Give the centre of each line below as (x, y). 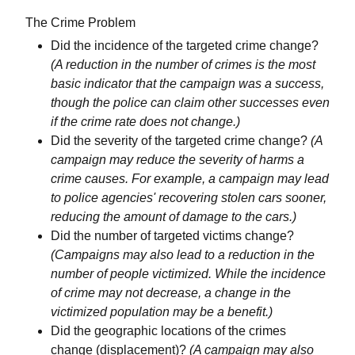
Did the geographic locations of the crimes (168, 331)
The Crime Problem (80, 23)
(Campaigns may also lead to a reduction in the (183, 255)
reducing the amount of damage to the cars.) (174, 217)
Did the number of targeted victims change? (172, 236)
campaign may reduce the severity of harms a (177, 160)
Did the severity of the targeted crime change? (181, 141)
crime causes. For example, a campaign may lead (190, 179)
